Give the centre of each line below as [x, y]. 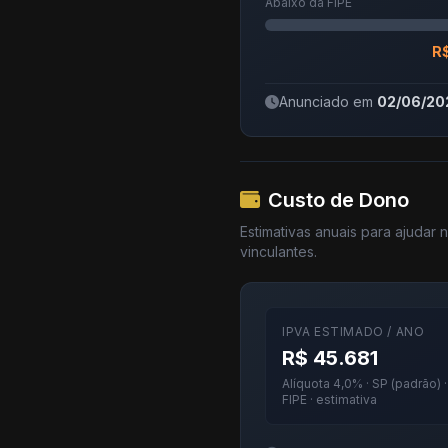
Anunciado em [328, 101]
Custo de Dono [338, 200]
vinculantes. [278, 251]
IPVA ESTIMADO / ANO [353, 331]
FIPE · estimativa [329, 399]
